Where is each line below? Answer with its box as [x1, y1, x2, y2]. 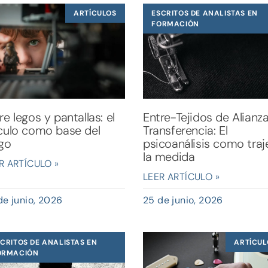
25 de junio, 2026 [142, 194, 223, 207]
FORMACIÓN [151, 19, 199, 29]
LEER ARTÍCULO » [142, 170, 220, 184]
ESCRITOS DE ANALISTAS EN [151, 8, 258, 18]
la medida [142, 149, 195, 165]
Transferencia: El [142, 123, 228, 139]
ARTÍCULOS [74, 8, 117, 18]
